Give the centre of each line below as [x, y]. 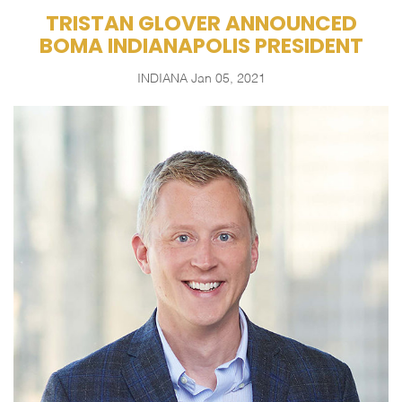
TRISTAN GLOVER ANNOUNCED [201, 23]
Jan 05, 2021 [228, 79]
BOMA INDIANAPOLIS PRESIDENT [201, 46]
